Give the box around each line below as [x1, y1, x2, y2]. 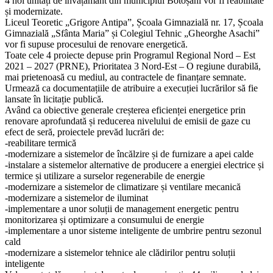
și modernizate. [5, 5, 63, 16]
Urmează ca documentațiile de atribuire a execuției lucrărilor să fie [5, 82, 258, 93]
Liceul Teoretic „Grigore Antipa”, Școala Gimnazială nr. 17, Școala [5, 16, 263, 27]
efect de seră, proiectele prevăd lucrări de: [5, 126, 164, 137]
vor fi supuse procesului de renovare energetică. [5, 38, 188, 49]
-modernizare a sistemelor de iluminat [5, 192, 148, 203]
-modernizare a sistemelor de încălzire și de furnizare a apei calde [5, 148, 253, 159]
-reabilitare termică [5, 137, 76, 148]
